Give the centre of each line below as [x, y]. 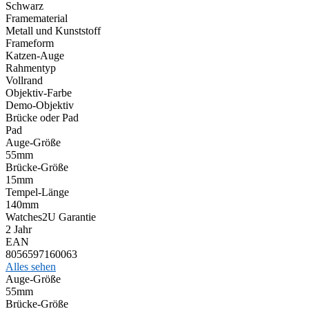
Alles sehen [31, 266]
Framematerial [37, 18]
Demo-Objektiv [40, 105]
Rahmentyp [31, 68]
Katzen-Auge [35, 55]
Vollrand [24, 80]
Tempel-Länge [37, 192]
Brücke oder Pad [42, 117]
